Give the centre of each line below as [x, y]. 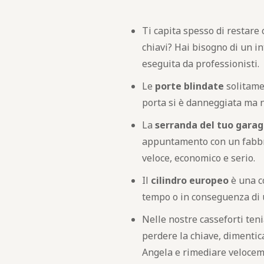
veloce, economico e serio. [199, 158]
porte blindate [190, 86]
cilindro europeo [190, 180]
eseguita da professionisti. [201, 64]
